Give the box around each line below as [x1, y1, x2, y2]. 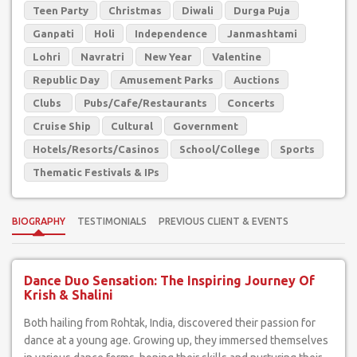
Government [173, 120, 238, 131]
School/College [179, 143, 260, 155]
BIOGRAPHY [12, 216, 65, 226]
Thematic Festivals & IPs [33, 167, 159, 178]
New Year [144, 51, 192, 62]
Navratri [80, 51, 124, 62]
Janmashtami [227, 28, 297, 39]
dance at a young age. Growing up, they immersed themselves [24, 334, 328, 347]
